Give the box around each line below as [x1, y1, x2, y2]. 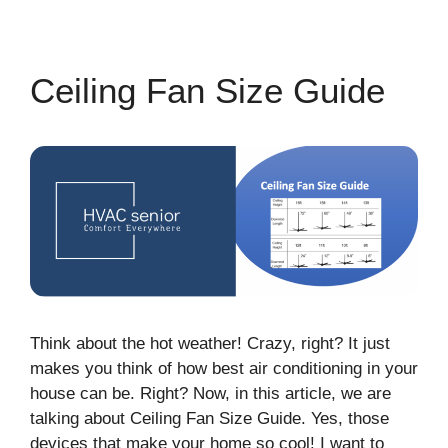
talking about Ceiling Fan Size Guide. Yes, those [30, 409, 389, 429]
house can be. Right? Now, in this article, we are [30, 384, 391, 404]
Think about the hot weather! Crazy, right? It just [30, 334, 390, 354]
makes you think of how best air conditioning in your [30, 359, 418, 379]
